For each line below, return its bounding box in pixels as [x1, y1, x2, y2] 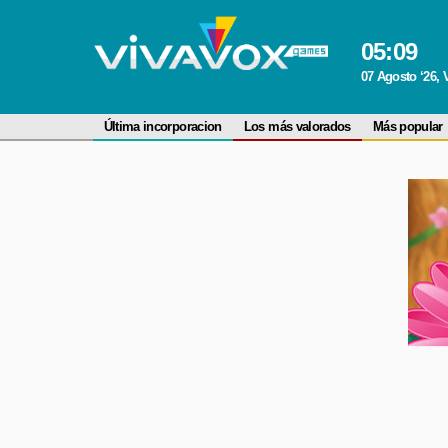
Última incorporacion [103, 119, 222, 134]
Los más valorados [243, 119, 351, 134]
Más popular [372, 119, 443, 134]
